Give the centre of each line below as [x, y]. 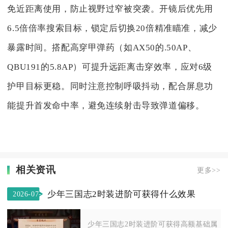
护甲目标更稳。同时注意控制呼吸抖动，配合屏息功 [110, 86]
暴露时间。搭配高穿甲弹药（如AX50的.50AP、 [102, 47]
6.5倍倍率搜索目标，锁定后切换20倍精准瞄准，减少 [112, 28]
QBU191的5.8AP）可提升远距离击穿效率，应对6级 [110, 67]
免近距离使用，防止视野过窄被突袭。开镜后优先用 [110, 9]
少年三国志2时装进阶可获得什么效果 [122, 194]
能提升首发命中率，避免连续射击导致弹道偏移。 [106, 105]
